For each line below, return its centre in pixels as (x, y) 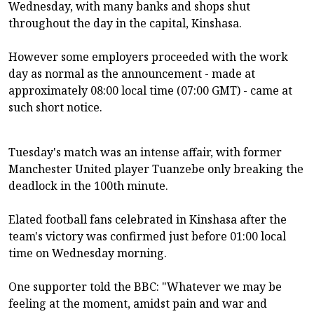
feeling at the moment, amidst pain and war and (138, 304)
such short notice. (55, 108)
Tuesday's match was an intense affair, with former (145, 152)
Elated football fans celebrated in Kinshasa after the (148, 220)
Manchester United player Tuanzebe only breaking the (156, 169)
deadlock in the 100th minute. (88, 186)
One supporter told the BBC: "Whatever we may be (145, 287)
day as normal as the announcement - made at (132, 74)
